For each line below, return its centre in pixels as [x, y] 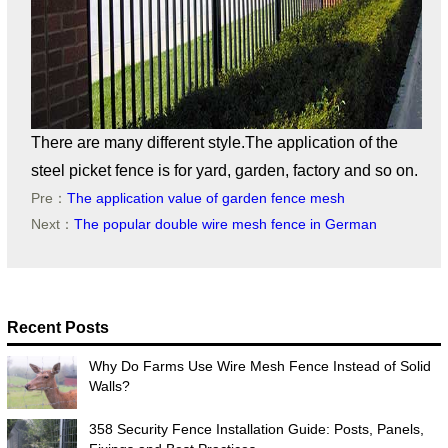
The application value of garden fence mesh [205, 198]
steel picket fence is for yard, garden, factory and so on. [224, 171]
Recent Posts [57, 328]
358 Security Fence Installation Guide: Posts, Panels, [256, 429]
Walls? [109, 386]
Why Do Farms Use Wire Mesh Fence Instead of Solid [259, 366]
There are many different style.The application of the [214, 143]
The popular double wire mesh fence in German [225, 224]
